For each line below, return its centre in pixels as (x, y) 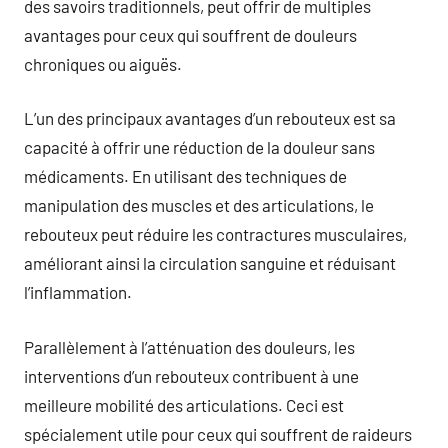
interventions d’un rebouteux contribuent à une (191, 375)
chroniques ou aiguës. (103, 63)
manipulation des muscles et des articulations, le (199, 205)
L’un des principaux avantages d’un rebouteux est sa (210, 118)
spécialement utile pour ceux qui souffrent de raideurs (218, 433)
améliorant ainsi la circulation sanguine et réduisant (210, 263)
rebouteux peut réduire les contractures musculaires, (215, 234)
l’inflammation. (78, 292)
